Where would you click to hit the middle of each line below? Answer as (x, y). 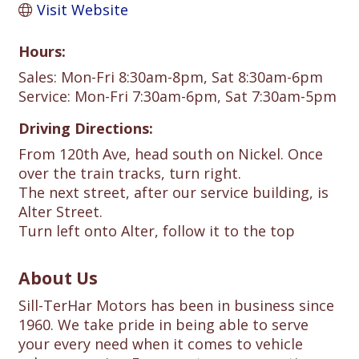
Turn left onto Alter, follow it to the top (157, 231)
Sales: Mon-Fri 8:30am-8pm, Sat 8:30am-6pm (171, 77)
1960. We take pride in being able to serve (163, 325)
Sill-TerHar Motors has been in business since (176, 305)
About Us (58, 278)
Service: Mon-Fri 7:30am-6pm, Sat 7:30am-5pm (177, 96)
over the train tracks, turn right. (130, 173)
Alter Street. (61, 212)
